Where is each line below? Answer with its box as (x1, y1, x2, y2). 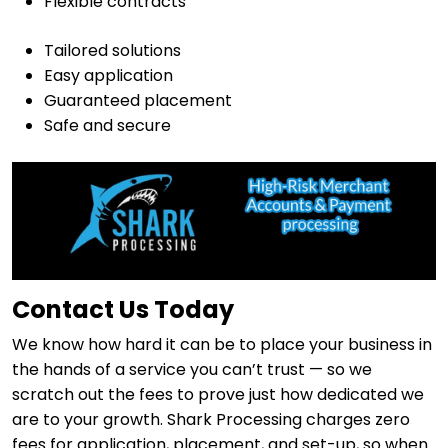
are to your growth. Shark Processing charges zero (12, 408, 410, 432)
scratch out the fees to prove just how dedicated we (12, 383, 424, 407)
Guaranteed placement (44, 89, 232, 113)
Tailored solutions (44, 39, 181, 63)
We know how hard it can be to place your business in (12, 333, 432, 357)
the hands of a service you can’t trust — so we (12, 358, 372, 382)
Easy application (44, 64, 173, 88)
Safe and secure (44, 114, 171, 138)
